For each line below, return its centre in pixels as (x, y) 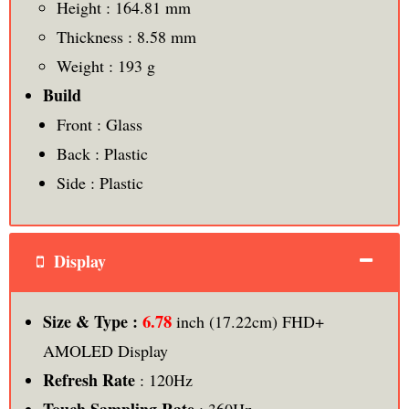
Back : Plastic (102, 154)
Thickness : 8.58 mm (126, 37)
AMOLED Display (105, 351)
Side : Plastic (100, 183)
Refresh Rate (89, 380)
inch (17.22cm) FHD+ (250, 322)
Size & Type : (92, 322)
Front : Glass (99, 125)
